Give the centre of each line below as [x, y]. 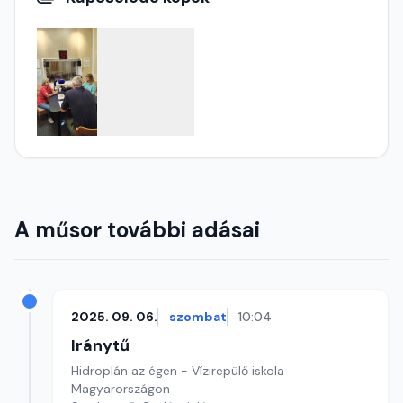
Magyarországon [121, 389]
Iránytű [100, 345]
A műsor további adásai [137, 230]
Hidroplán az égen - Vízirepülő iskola [178, 371]
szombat [198, 317]
